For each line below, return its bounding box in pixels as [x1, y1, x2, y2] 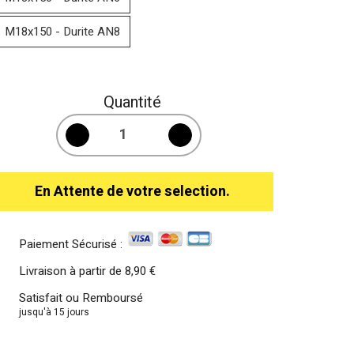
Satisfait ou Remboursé [18, 288, 143, 307]
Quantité [103, 90, 161, 114]
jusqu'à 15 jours [18, 304, 89, 319]
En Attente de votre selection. [34, 180, 230, 202]
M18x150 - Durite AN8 [5, 22, 120, 40]
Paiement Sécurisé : [18, 235, 126, 253]
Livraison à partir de [18, 262, 125, 280]
